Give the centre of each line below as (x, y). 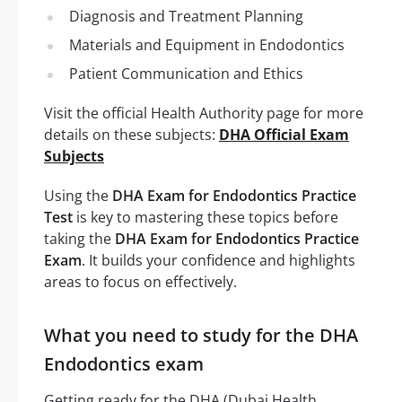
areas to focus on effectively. (140, 281)
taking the (79, 238)
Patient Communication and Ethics (186, 73)
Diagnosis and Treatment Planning (186, 16)
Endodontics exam (124, 363)
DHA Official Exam (284, 134)
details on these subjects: (131, 134)
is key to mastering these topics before (205, 217)
